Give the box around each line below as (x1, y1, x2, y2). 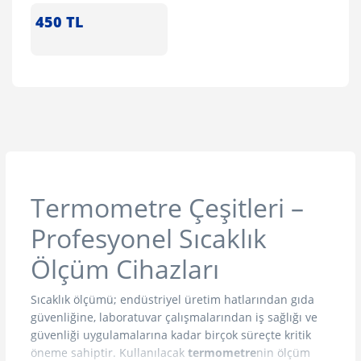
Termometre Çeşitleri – (31, 189, 304, 225)
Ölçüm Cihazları (31, 251, 219, 286)
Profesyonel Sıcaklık (31, 220, 267, 255)
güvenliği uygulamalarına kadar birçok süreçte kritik (31, 326, 311, 342)
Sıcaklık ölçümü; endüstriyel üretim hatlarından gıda (31, 291, 314, 307)
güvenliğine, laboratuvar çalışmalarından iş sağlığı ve (31, 309, 317, 325)
